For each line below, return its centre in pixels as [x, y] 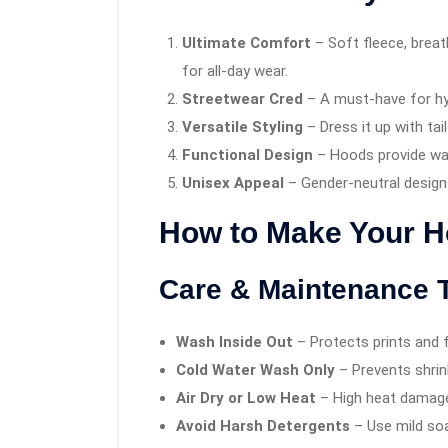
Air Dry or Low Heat [246, 398]
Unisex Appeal [232, 183]
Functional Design [247, 155]
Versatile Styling [242, 127]
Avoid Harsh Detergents [263, 426]
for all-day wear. [234, 71]
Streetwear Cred [242, 99]
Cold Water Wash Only [255, 370]
